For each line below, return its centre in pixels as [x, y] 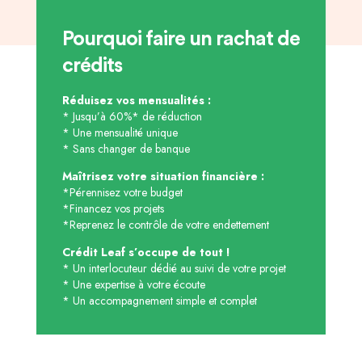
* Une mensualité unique [120, 133]
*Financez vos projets [113, 209]
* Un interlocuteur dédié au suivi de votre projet [174, 269]
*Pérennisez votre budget [122, 193]
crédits [92, 66]
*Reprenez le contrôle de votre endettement [165, 225]
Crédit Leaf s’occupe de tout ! [146, 253]
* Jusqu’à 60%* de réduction [132, 117]
